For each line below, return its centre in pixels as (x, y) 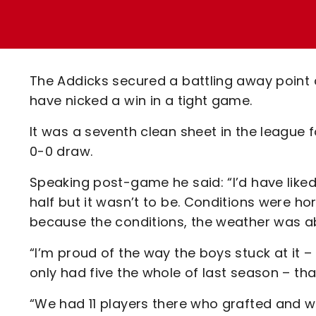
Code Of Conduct (131, 92)
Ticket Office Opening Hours (164, 43)
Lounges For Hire (128, 29)
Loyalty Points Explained (153, 18)
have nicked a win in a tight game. (141, 101)
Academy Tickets (132, 67)
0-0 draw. (61, 151)
